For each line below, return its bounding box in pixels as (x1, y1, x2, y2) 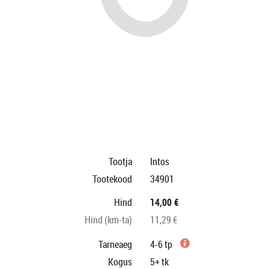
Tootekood (92, 172, 132, 186)
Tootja (109, 155, 132, 168)
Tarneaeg (98, 238, 132, 251)
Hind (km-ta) (85, 213, 132, 226)
